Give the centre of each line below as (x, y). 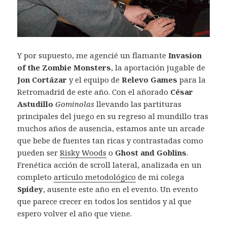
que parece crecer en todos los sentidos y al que (105, 201)
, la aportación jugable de (158, 68)
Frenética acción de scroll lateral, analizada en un (110, 165)
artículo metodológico (95, 177)
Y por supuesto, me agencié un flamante (93, 55)
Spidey (30, 189)
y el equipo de (94, 80)
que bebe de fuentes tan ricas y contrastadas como (110, 141)
